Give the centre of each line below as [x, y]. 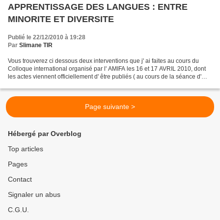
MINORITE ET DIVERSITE [61, 19]
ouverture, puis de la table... [45, 84]
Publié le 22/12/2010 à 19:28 [47, 37]
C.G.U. [18, 210]
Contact [20, 179]
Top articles [26, 149]
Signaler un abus [34, 194]
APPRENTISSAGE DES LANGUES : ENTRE [98, 7]
